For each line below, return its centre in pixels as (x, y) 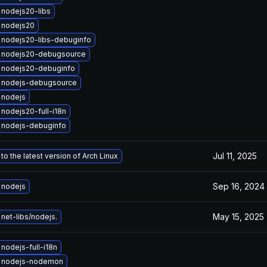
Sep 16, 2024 (239, 186)
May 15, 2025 (238, 217)
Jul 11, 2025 (235, 156)
